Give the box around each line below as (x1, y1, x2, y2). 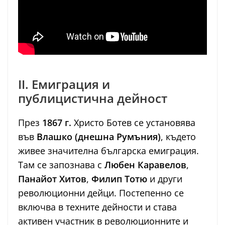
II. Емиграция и (18, 76, 110, 93)
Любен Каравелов (104, 159, 186, 171)
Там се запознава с (18, 159, 104, 171)
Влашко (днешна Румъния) (37, 131, 161, 143)
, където (161, 131, 196, 143)
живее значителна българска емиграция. (18, 145, 199, 157)
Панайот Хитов (18, 173, 86, 185)
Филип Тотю (91, 173, 147, 185)
